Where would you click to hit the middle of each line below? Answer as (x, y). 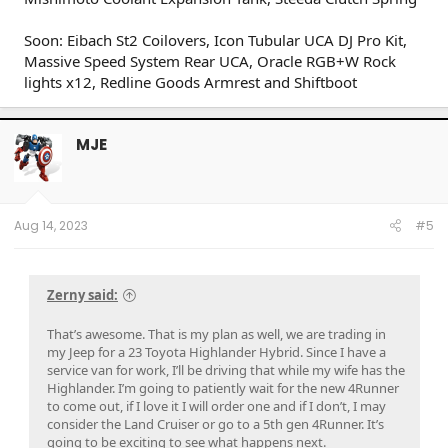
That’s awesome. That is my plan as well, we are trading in (216, 333)
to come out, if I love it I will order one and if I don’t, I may (216, 405)
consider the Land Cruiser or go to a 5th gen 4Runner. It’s (215, 423)
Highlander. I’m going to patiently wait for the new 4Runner (223, 387)
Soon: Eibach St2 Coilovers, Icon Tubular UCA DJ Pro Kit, (215, 40)
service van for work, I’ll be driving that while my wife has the (226, 369)
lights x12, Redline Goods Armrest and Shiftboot (190, 82)
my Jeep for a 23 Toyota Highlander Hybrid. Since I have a (216, 351)
